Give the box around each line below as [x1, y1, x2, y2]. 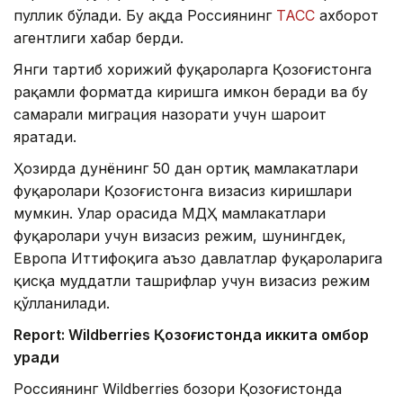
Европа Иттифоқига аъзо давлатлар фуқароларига [13, 249, 382, 268]
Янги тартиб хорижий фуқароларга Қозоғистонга [13, 60, 372, 79]
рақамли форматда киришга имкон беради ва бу [13, 83, 368, 102]
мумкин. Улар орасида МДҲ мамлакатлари [13, 204, 326, 223]
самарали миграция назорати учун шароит [13, 105, 327, 124]
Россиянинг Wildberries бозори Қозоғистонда [13, 380, 342, 399]
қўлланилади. [13, 294, 110, 313]
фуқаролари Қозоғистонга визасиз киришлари [13, 182, 352, 201]
